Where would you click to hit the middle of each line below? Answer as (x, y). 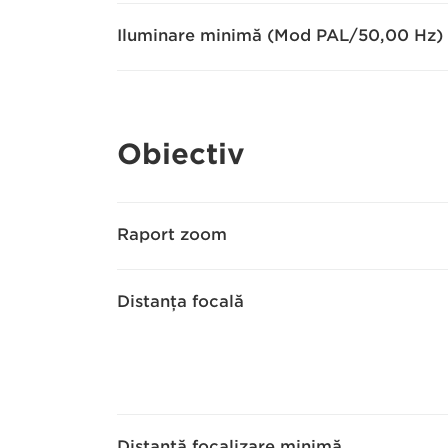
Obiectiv (181, 154)
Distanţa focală (180, 301)
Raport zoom (172, 234)
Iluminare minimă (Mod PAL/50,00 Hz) (280, 35)
